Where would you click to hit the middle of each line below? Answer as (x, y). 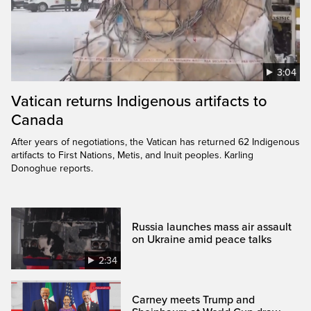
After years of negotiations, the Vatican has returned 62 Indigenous (155, 142)
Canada (37, 120)
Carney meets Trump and (194, 300)
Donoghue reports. (52, 168)
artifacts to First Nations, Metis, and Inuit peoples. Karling (132, 155)
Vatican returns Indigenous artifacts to (139, 101)
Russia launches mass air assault (212, 227)
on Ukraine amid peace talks (202, 239)
